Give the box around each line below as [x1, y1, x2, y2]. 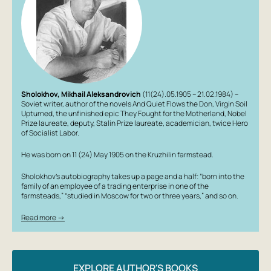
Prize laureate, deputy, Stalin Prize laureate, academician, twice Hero [21, 118, 248, 128]
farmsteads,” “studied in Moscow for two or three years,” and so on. [21, 191, 238, 201]
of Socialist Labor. [21, 128, 79, 138]
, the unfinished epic [53, 108, 120, 119]
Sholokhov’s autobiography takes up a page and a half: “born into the [21, 171, 244, 181]
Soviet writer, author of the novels [21, 99, 132, 109]
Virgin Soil [215, 99, 247, 109]
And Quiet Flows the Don [132, 99, 212, 109]
